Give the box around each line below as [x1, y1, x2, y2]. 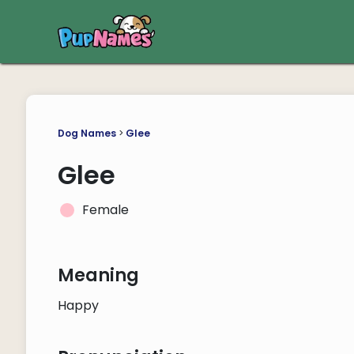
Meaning [57, 263, 139, 288]
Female [81, 201, 129, 219]
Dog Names [57, 126, 116, 140]
